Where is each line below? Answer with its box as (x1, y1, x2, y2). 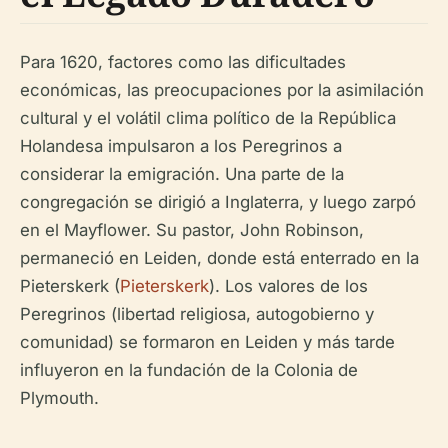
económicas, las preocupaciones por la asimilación (20, 79, 424, 100)
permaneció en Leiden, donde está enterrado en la (20, 247, 419, 268)
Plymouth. (20, 387, 99, 408)
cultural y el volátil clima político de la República (20, 107, 396, 128)
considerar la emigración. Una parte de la (20, 163, 344, 184)
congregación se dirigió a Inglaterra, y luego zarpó (20, 191, 416, 212)
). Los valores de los (209, 275, 368, 296)
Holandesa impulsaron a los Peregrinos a (20, 135, 342, 156)
